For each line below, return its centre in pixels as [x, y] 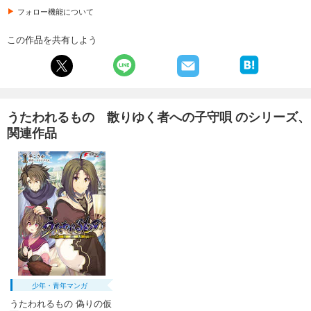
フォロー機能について [56, 11]
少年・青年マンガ [60, 286]
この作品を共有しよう [52, 39]
